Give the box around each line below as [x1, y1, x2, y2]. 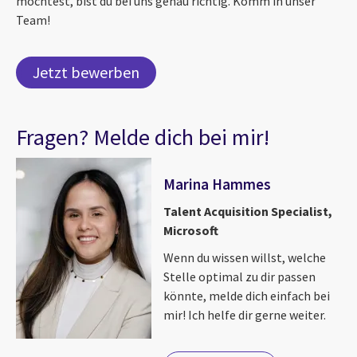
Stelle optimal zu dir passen [163, 269, 316, 285]
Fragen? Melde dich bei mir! [16, 123, 269, 152]
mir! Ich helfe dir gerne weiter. [163, 307, 326, 324]
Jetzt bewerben [33, 62, 139, 83]
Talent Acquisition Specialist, [163, 203, 332, 220]
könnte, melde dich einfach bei [163, 288, 330, 304]
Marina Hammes [163, 175, 271, 194]
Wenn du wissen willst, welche [163, 249, 326, 266]
